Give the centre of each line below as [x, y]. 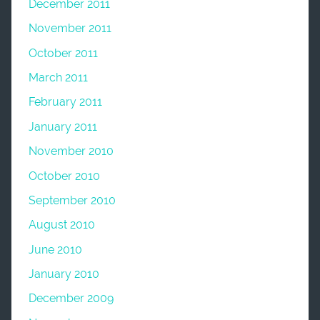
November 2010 [71, 151]
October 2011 [63, 53]
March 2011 [58, 78]
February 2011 [65, 102]
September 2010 [72, 200]
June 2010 [55, 249]
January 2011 [63, 126]
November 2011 [70, 29]
